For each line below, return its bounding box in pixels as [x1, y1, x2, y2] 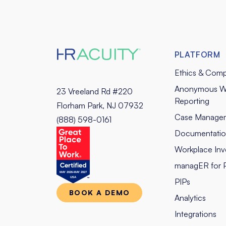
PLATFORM [174, 49, 220, 60]
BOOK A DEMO [69, 188, 130, 197]
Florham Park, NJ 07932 [56, 100, 143, 110]
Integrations [174, 208, 216, 219]
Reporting [174, 95, 209, 106]
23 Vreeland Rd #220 [56, 86, 133, 96]
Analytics [174, 192, 206, 203]
